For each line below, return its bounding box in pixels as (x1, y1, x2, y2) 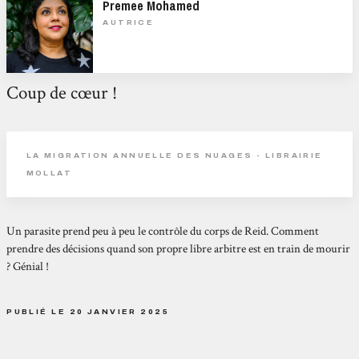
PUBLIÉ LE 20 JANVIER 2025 (6, 306, 170, 316)
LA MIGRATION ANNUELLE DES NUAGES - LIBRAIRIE (26, 150, 323, 159)
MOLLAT (26, 167, 73, 177)
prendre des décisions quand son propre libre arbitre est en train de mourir (6, 241, 351, 257)
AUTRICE (103, 18, 155, 27)
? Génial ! (6, 259, 50, 275)
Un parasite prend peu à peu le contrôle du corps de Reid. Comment (6, 224, 320, 240)
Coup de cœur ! (6, 81, 118, 106)
